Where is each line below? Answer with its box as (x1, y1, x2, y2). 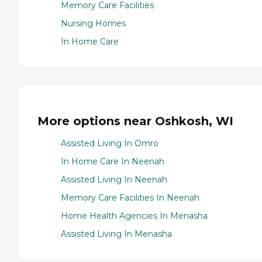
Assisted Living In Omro (61, 138, 158, 149)
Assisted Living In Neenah (61, 174, 167, 185)
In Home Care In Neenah (61, 156, 164, 167)
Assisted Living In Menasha (61, 229, 172, 240)
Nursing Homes (61, 18, 126, 29)
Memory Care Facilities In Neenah (61, 192, 199, 204)
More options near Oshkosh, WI (37, 113, 233, 128)
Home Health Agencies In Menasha (61, 211, 208, 222)
